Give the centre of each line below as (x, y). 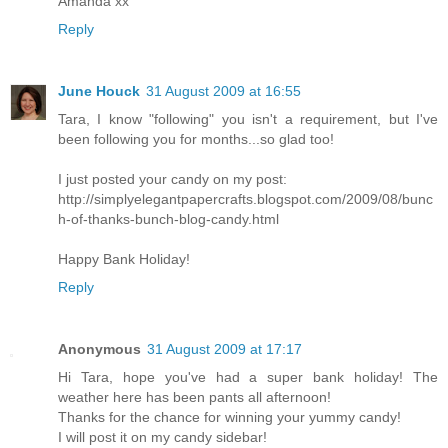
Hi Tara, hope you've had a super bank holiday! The (248, 376)
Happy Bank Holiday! (124, 258)
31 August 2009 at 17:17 (224, 348)
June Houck (99, 90)
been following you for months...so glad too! (196, 138)
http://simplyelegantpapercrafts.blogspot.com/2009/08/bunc (245, 198)
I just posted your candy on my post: (172, 178)
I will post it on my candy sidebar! (162, 436)
